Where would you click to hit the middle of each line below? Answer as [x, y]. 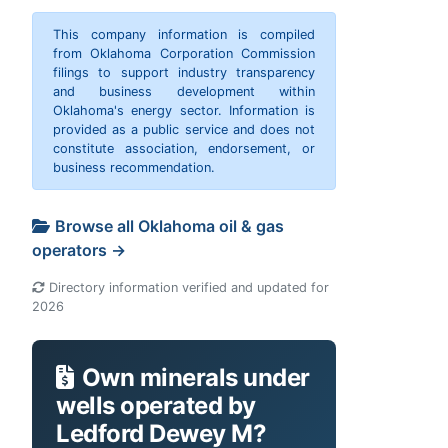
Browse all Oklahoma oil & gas [169, 225]
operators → [79, 249]
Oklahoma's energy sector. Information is [184, 110]
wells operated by [156, 405]
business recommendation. [134, 167]
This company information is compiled [184, 34]
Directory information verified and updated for [187, 287]
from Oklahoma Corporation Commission [184, 53]
